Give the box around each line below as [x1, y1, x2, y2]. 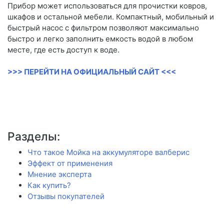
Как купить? [27, 180, 71, 190]
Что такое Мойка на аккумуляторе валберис [27, 147, 189, 157]
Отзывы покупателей [27, 191, 104, 201]
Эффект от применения [27, 158, 112, 168]
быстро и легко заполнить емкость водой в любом [7, 34, 193, 44]
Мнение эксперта [27, 169, 91, 179]
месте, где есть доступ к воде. [7, 45, 119, 55]
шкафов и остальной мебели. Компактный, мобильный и [7, 12, 214, 22]
